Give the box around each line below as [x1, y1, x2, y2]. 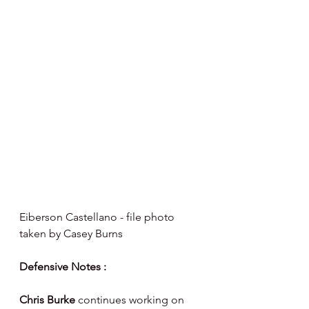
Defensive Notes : [19, 259, 106, 273]
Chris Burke [19, 292, 78, 306]
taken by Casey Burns [19, 226, 126, 240]
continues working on [78, 292, 187, 306]
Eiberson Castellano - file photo [19, 210, 177, 223]
